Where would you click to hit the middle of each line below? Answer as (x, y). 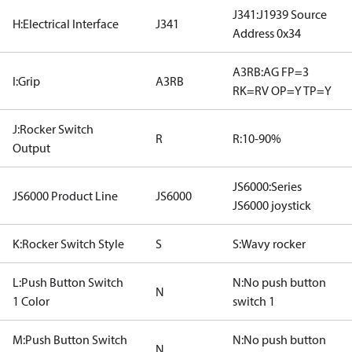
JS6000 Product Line (65, 196)
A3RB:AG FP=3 (271, 71)
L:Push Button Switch (68, 282)
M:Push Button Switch (70, 339)
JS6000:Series (267, 186)
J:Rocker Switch (53, 129)
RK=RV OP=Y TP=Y (282, 90)
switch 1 (254, 301)
